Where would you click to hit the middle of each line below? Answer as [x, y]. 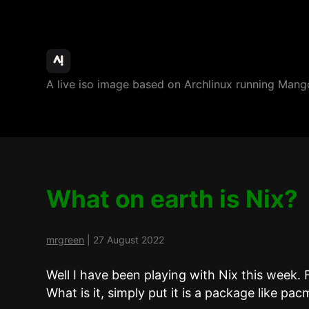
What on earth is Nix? [172, 198]
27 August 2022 [129, 239]
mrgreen [66, 239]
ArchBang [109, 63]
